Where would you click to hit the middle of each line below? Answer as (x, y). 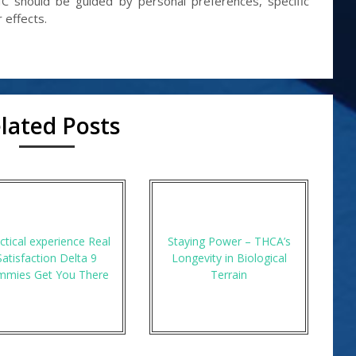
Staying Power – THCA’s (229, 240)
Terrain (229, 274)
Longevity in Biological (229, 257)
